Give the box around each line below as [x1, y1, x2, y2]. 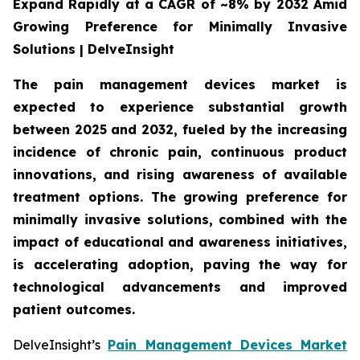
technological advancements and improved [13, 279, 347, 295]
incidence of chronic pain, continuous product [13, 144, 347, 160]
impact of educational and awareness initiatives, [13, 234, 347, 250]
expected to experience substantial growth [13, 99, 347, 115]
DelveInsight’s [13, 337, 108, 353]
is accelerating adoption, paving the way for [13, 256, 347, 272]
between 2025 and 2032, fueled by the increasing [13, 121, 347, 137]
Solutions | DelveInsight [13, 41, 174, 57]
